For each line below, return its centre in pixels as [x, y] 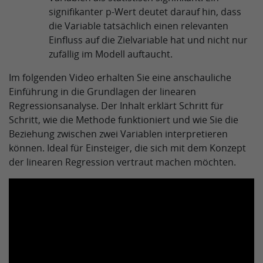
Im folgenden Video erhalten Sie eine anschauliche [120, 77]
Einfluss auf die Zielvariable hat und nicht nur [148, 40]
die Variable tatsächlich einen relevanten [139, 26]
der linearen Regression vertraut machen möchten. [122, 162]
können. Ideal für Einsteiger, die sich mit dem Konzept [127, 148]
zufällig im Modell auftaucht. [111, 54]
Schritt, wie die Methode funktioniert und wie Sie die [124, 120]
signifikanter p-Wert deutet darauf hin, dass [145, 12]
